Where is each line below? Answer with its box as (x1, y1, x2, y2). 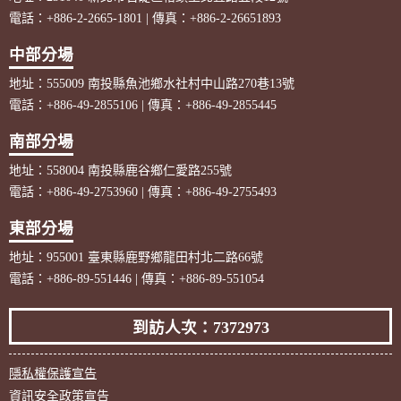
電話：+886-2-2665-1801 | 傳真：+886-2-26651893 (9, 12, 281, 25)
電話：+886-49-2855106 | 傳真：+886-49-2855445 (9, 98, 277, 112)
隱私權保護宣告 (9, 367, 97, 380)
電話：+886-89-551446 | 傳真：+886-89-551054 (9, 272, 264, 286)
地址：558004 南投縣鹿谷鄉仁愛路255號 (9, 164, 232, 177)
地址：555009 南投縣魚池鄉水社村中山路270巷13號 (9, 77, 294, 90)
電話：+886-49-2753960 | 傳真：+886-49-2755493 (9, 185, 277, 199)
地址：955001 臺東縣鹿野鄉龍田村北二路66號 (9, 251, 263, 264)
